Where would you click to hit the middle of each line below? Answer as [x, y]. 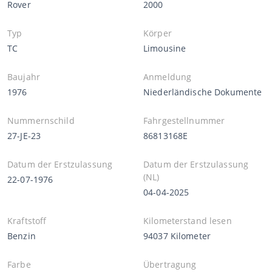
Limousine [165, 48]
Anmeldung [168, 76]
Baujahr [24, 76]
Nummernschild [41, 120]
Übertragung [170, 264]
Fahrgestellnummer [184, 120]
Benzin [22, 236]
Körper [158, 33]
